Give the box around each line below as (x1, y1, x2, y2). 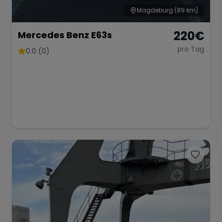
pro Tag (177, 44, 204, 54)
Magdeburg (137, 6, 173, 14)
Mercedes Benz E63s (18, 29, 112, 41)
